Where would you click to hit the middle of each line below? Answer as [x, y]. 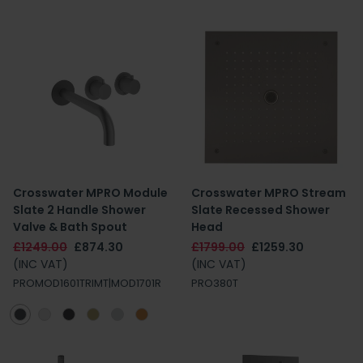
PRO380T [215, 283]
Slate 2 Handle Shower [79, 210]
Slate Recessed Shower [261, 210]
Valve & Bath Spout [70, 227]
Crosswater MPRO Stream [269, 193]
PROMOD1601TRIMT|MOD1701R [87, 283]
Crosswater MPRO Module [90, 193]
